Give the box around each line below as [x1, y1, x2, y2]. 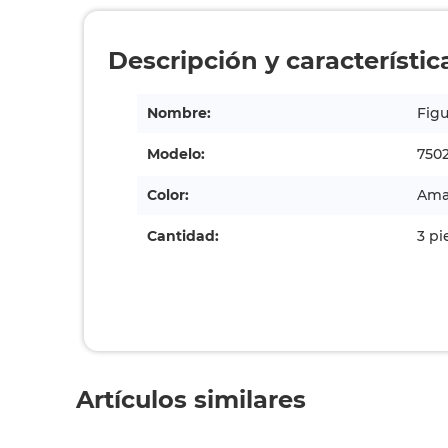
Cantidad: [147, 227, 220, 245]
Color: [147, 186, 190, 204]
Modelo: [147, 145, 206, 163]
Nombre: [147, 104, 212, 122]
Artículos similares [76, 385, 307, 414]
